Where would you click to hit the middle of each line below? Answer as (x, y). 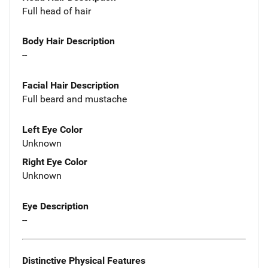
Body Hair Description (68, 41)
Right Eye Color (55, 162)
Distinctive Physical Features (84, 260)
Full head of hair (57, 11)
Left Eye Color (52, 130)
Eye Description (55, 206)
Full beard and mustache (74, 99)
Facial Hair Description (71, 86)
